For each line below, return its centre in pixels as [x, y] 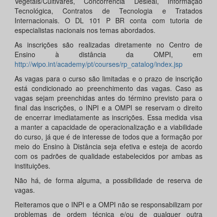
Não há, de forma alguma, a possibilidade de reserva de [108, 180]
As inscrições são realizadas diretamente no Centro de [108, 45]
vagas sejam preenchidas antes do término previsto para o [108, 98]
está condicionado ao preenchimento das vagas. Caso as [108, 88]
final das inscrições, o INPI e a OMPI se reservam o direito [108, 108]
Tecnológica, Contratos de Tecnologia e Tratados [108, 11]
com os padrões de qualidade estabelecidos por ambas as [108, 156]
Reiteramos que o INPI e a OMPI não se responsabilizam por [108, 205]
